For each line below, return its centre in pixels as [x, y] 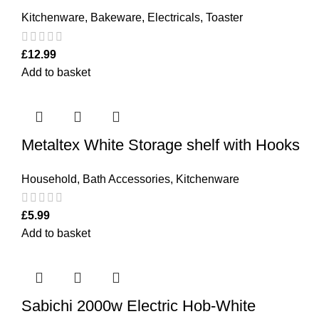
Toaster [224, 18]
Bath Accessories [126, 179]
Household [49, 179]
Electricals [174, 18]
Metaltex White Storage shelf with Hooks [161, 145]
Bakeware [116, 18]
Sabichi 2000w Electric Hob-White [138, 305]
